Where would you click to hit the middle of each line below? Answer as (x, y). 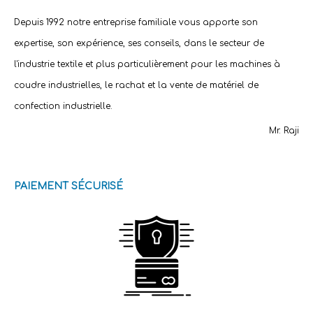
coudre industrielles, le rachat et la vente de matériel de (136, 86)
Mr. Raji (284, 131)
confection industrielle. (63, 107)
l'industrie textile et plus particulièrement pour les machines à (147, 65)
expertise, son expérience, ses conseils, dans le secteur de (139, 44)
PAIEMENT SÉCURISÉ (68, 187)
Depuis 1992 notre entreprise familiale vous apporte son (136, 23)
